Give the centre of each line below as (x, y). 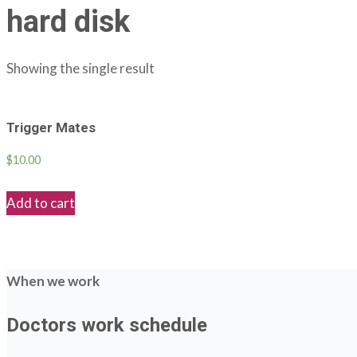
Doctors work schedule (107, 326)
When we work (53, 281)
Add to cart (41, 203)
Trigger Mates (51, 128)
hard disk (68, 21)
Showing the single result (80, 68)
